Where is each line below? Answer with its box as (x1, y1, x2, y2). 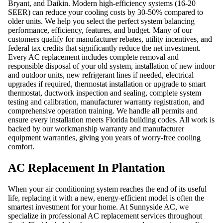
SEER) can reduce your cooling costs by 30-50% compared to (8, 7, 203, 16)
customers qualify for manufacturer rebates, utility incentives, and (8, 34, 212, 43)
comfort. (8, 142, 34, 151)
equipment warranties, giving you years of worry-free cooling (8, 133, 201, 142)
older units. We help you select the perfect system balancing (8, 16, 195, 25)
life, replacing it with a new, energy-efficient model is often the (8, 193, 204, 202)
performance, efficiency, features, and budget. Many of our (8, 25, 192, 34)
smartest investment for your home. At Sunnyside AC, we (8, 202, 189, 211)
